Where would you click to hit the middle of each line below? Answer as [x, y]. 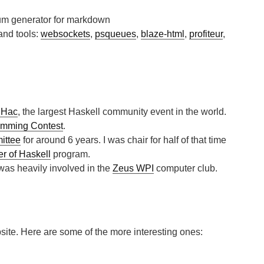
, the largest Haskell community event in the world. [122, 112]
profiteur [206, 34]
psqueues [115, 34]
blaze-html [163, 34]
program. [70, 154]
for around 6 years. [62, 140]
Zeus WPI [133, 168]
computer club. [186, 168]
